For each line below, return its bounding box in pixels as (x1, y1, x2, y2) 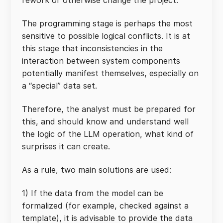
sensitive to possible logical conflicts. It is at (22, 31, 190, 41)
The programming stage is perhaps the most (22, 18, 193, 28)
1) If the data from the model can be (22, 188, 163, 198)
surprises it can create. (22, 141, 112, 151)
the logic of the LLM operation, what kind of (22, 129, 194, 139)
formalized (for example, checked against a (22, 201, 189, 211)
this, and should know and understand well (22, 116, 189, 126)
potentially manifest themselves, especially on (22, 68, 199, 78)
